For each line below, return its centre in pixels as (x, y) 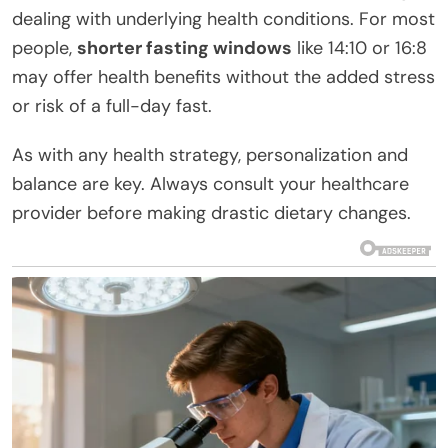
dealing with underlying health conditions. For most (223, 19)
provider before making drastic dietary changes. (211, 213)
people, (44, 48)
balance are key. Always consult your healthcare (210, 184)
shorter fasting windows (184, 48)
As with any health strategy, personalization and (210, 155)
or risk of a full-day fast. (112, 106)
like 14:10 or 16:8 (359, 48)
